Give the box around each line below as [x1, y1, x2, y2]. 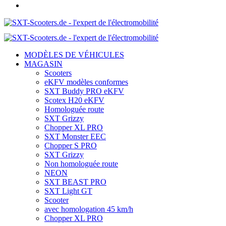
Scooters [44, 69, 72, 78]
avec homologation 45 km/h [44, 205, 133, 214]
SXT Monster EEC [44, 132, 106, 141]
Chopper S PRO [44, 141, 97, 150]
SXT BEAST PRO [44, 178, 106, 187]
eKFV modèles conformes [44, 78, 128, 87]
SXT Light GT [44, 187, 92, 196]
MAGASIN [24, 60, 63, 69]
